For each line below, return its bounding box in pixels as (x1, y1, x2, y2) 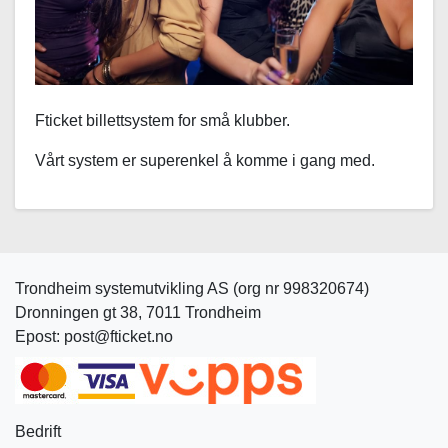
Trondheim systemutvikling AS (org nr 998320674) (15, 280, 369, 298)
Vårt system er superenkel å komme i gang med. (35, 152, 375, 170)
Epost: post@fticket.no (15, 328, 173, 346)
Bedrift (15, 423, 61, 441)
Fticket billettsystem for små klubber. (35, 112, 290, 130)
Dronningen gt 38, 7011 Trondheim (15, 304, 261, 322)
